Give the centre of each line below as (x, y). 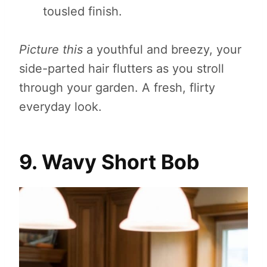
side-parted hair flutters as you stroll (122, 69)
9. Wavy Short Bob (109, 162)
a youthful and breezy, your (162, 50)
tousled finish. (83, 12)
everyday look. (60, 107)
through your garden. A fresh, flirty (117, 88)
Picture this (51, 50)
